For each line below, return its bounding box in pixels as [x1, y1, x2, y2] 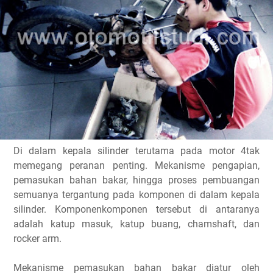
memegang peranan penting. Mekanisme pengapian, [13, 160, 260, 171]
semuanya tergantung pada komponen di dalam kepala [13, 189, 260, 200]
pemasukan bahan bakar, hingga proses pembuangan [13, 174, 260, 186]
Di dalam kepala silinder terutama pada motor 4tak [13, 145, 260, 157]
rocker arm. [13, 233, 62, 244]
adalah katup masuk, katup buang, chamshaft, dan [13, 218, 260, 230]
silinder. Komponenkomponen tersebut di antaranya [13, 204, 260, 215]
